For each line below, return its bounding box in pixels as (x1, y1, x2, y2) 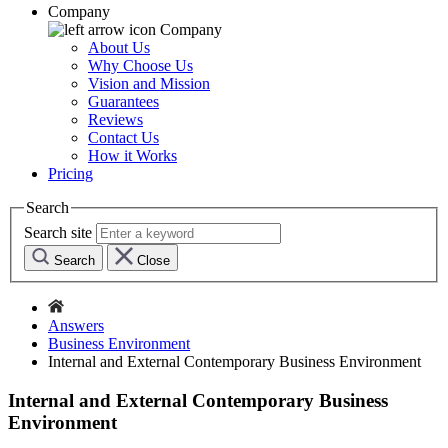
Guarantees (88, 93, 159, 111)
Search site (24, 223, 92, 241)
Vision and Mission (88, 75, 210, 93)
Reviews (88, 111, 143, 129)
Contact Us (88, 129, 159, 147)
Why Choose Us (88, 57, 193, 75)
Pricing (48, 165, 93, 183)
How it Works (88, 147, 177, 165)
